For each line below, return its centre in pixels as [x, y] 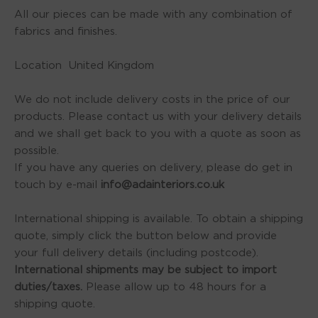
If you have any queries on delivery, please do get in [153, 168]
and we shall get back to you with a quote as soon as [158, 133]
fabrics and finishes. [66, 31]
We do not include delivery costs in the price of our [152, 99]
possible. [37, 150]
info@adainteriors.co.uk [163, 185]
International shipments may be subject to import [146, 270]
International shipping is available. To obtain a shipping [159, 219]
